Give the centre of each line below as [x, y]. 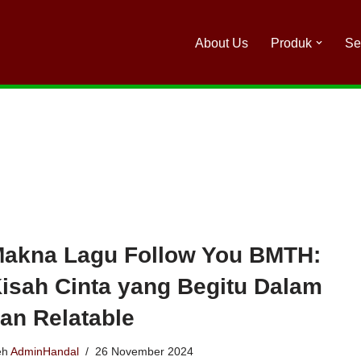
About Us [222, 43]
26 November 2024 [144, 351]
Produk [291, 43]
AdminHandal [44, 351]
